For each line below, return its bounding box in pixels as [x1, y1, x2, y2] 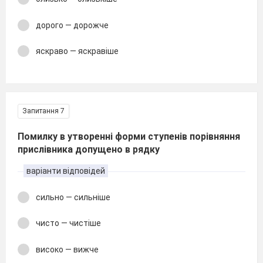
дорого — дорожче [36, 20, 109, 30]
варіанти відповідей [26, 166, 105, 176]
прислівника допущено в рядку [18, 143, 160, 155]
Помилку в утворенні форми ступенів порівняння [18, 130, 240, 142]
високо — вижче [36, 244, 99, 254]
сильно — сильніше [36, 192, 110, 202]
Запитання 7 [22, 106, 65, 115]
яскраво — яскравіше [36, 46, 119, 56]
